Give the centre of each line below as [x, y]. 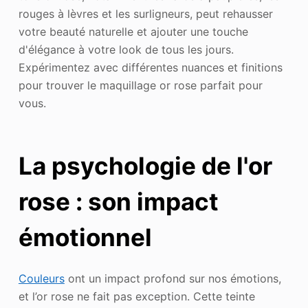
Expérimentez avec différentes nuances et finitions [150, 67]
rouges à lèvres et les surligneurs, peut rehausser [145, 13]
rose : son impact [118, 202]
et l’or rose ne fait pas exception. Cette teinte [136, 296]
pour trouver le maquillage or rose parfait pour [140, 85]
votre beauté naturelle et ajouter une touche [133, 31]
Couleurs [41, 278]
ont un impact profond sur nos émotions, [173, 278]
